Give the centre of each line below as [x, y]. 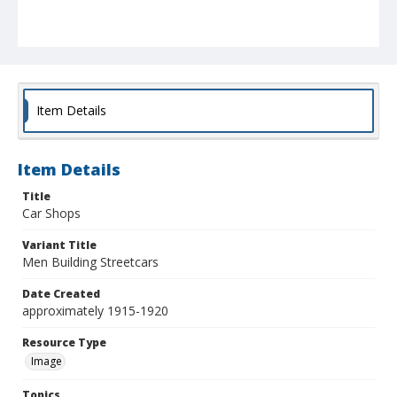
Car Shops [51, 214]
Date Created [61, 294]
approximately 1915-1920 [95, 311]
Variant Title [59, 245]
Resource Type [64, 343]
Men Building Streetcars [90, 262]
